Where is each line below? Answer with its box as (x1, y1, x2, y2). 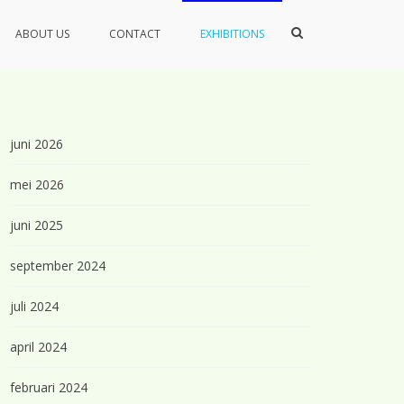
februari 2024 (10, 379, 87, 396)
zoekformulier (290, 39, 372, 57)
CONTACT (109, 26, 161, 41)
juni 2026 (10, 135, 63, 152)
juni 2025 (10, 216, 63, 234)
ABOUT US (15, 26, 69, 41)
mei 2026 (10, 176, 64, 193)
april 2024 (10, 338, 67, 355)
